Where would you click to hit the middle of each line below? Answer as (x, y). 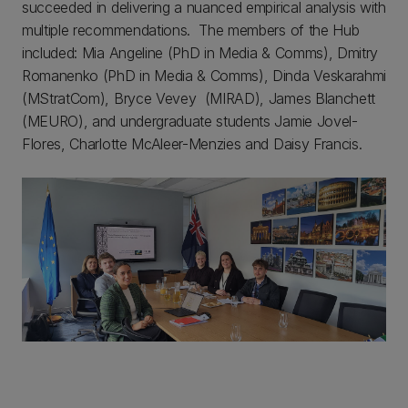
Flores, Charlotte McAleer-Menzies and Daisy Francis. (192, 143)
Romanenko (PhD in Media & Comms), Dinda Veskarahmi (204, 75)
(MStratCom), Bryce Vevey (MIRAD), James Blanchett (199, 98)
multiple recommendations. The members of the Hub (191, 30)
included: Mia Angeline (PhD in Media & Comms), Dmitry (200, 52)
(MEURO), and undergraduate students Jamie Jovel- (190, 121)
